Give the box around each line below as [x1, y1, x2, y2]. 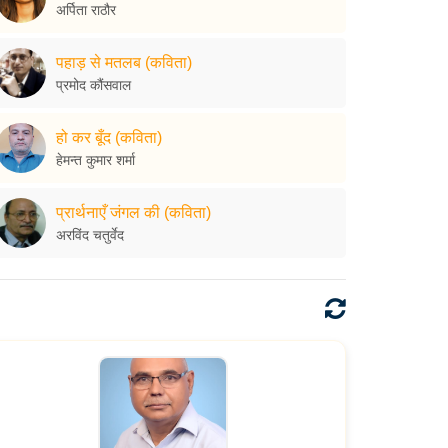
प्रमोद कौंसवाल [56, 76, 131, 93]
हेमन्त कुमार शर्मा [56, 151, 135, 168]
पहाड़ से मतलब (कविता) [56, 53, 192, 71]
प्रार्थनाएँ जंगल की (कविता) [56, 203, 211, 221]
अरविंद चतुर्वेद [56, 226, 124, 243]
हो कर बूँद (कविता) [56, 128, 162, 146]
